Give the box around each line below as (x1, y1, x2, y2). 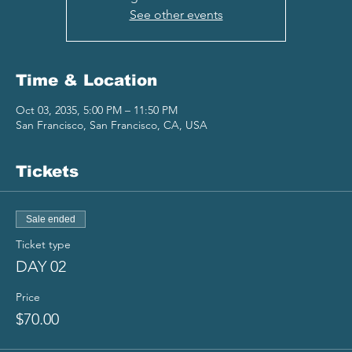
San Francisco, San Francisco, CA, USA (16, 118, 207, 133)
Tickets (16, 163, 79, 181)
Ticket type (16, 237, 71, 252)
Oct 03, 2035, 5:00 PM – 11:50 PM (16, 103, 178, 118)
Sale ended (26, 214, 75, 225)
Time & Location (16, 71, 157, 90)
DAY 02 (16, 257, 66, 277)
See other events (129, 7, 223, 23)
